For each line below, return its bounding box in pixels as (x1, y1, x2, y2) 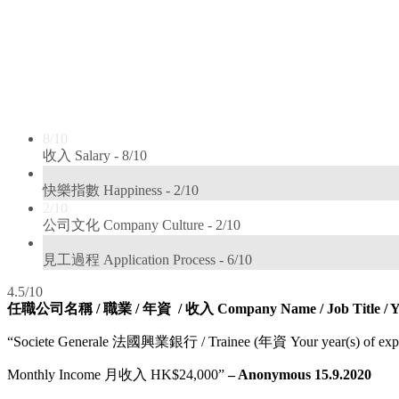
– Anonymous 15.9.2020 (228, 366, 371, 382)
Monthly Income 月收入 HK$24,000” (7, 366, 228, 382)
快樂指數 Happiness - (43, 182, 174, 198)
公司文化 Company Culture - (43, 216, 216, 232)
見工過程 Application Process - (43, 251, 227, 267)
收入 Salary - (43, 147, 122, 163)
